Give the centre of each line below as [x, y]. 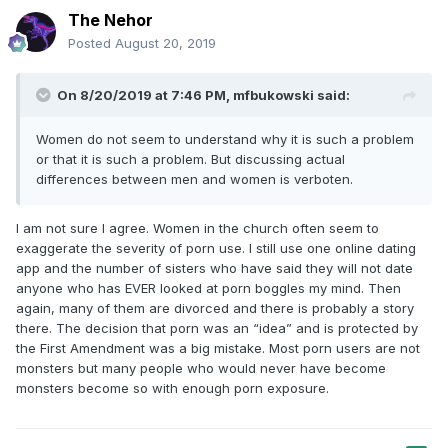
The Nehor [110, 20]
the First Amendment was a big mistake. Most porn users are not [218, 348]
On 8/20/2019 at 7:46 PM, [145, 95]
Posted [91, 43]
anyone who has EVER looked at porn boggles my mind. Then [208, 288]
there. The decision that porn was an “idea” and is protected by [217, 328]
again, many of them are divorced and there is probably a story [215, 308]
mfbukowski [273, 95]
